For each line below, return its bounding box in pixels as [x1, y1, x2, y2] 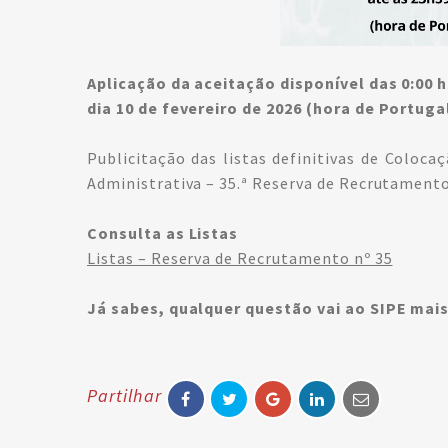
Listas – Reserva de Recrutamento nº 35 [87, 248, 393, 268]
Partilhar [87, 384, 162, 407]
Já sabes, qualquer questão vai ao [87, 298, 370, 318]
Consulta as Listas [87, 223, 239, 243]
